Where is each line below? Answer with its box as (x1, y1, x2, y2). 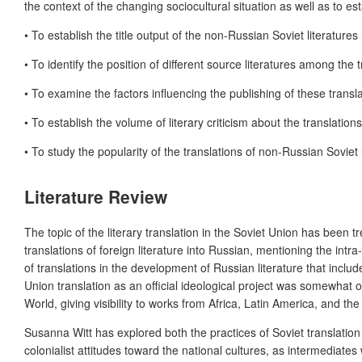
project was (238, 276, 297, 293)
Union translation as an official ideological (24, 276, 235, 293)
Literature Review (24, 184, 167, 209)
